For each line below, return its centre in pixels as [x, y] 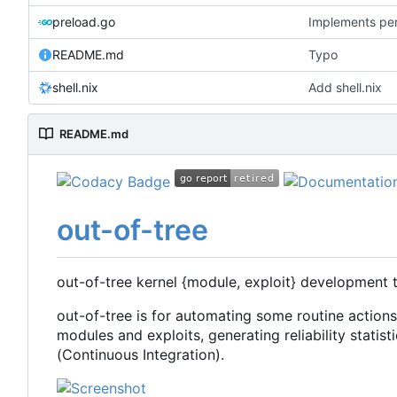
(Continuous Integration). [140, 354]
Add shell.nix [346, 87]
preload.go [84, 21]
